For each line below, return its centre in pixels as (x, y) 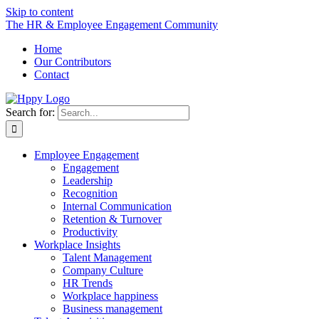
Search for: (30, 112)
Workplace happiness (110, 296)
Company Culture (103, 270)
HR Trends (88, 283)
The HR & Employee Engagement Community (112, 25)
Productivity (90, 232)
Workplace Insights (77, 245)
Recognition (90, 193)
